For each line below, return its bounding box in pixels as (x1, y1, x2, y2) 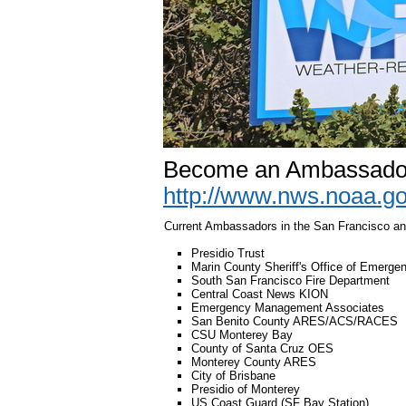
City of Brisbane (191, 369, 275, 382)
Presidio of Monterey (191, 382, 300, 396)
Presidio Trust (191, 246, 265, 260)
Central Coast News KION (191, 287, 328, 301)
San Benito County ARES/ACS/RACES (191, 314, 398, 328)
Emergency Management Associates (191, 301, 384, 314)
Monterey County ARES (191, 355, 316, 369)
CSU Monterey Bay (191, 328, 293, 342)
